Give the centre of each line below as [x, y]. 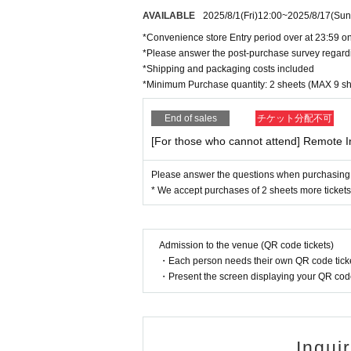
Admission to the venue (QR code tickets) [246, 245]
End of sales [190, 118]
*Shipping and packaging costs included [228, 69]
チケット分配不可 [295, 118]
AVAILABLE [169, 16]
